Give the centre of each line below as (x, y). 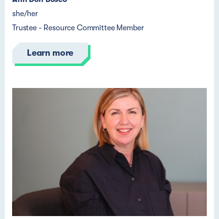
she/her (25, 14)
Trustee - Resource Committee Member (78, 28)
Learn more (50, 53)
